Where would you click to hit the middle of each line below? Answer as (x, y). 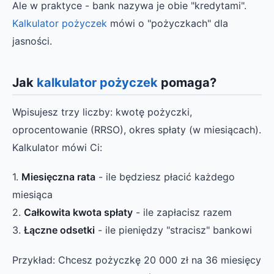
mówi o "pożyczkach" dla (168, 23)
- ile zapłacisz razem (182, 213)
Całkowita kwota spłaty (78, 213)
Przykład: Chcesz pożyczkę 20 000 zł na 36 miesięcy (137, 260)
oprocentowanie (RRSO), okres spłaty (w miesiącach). (137, 130)
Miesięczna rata (58, 177)
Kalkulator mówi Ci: (57, 148)
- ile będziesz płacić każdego (165, 177)
